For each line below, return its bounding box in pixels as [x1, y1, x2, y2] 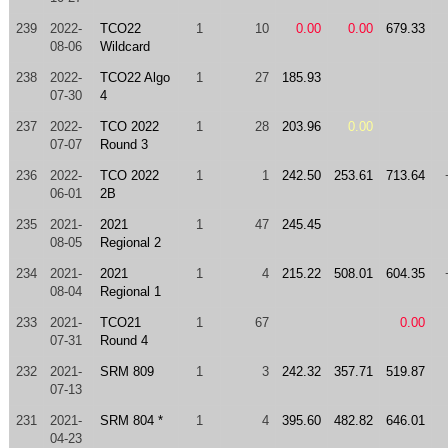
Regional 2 [99, 235, 161, 250]
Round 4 [99, 333, 148, 348]
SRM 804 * [99, 413, 163, 428]
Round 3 [99, 137, 148, 152]
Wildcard [99, 39, 150, 54]
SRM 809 [99, 364, 154, 379]
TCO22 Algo [99, 70, 170, 85]
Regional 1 [99, 284, 161, 299]
